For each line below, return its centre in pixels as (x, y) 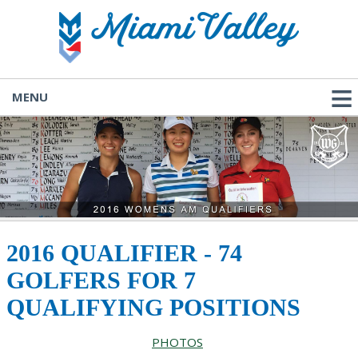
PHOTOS (177, 342)
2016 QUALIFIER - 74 (124, 253)
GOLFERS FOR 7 (101, 280)
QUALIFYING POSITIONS (153, 307)
